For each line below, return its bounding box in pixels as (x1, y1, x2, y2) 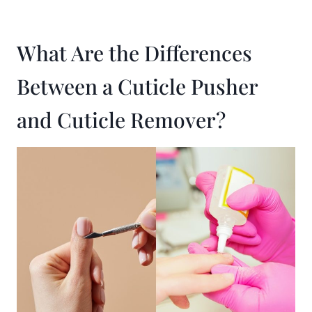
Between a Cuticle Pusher (17, 72, 258, 100)
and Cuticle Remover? (17, 106, 226, 134)
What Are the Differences (17, 39, 252, 67)
